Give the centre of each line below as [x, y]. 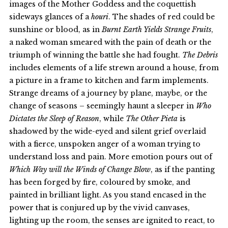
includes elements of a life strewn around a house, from [114, 67]
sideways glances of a [50, 17]
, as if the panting [182, 169]
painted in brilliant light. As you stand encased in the [107, 195]
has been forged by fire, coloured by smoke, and [99, 182]
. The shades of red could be [161, 17]
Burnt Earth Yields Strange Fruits [156, 29]
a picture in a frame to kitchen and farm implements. [109, 80]
